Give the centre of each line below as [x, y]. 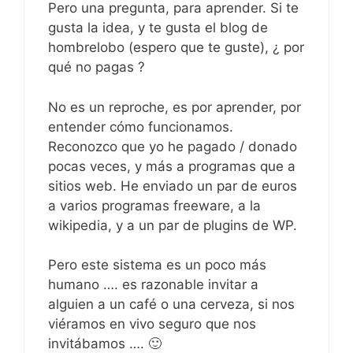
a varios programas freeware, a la [154, 205]
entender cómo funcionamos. [141, 126]
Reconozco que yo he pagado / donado [173, 146]
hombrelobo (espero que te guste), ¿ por [176, 48]
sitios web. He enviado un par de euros [173, 186]
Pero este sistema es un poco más [157, 265]
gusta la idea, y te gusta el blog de [158, 28]
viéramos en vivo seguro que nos [152, 324]
